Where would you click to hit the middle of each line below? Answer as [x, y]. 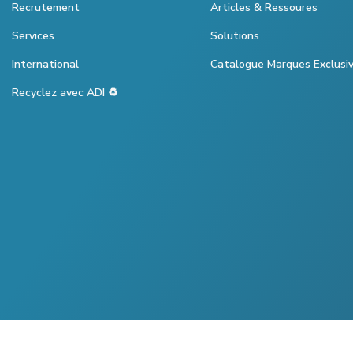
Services [33, 36]
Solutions [235, 36]
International [45, 65]
